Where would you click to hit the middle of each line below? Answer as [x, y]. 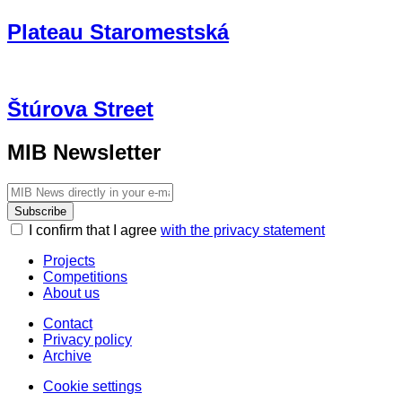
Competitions [85, 276]
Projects [69, 260]
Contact [68, 323]
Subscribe [40, 211]
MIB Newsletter [84, 152]
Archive [67, 355]
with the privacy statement [243, 230]
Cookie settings [92, 386]
